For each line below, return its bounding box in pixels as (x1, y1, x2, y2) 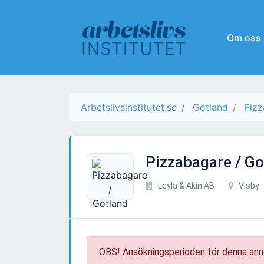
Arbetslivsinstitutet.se (81, 101, 177, 114)
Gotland (193, 101, 228, 114)
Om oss (227, 32, 261, 44)
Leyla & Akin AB (156, 181, 214, 191)
